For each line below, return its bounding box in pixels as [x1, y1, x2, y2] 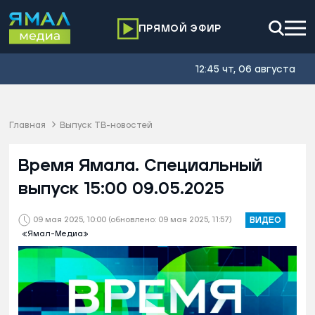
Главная [9, 121, 46, 130]
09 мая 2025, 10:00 [33, 216, 106, 224]
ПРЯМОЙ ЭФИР [138, 24, 222, 34]
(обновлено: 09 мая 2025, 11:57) [108, 216, 231, 224]
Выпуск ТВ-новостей [60, 121, 153, 130]
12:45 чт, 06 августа [195, 65, 295, 75]
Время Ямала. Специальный [18, 157, 262, 174]
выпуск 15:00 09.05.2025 [18, 181, 224, 198]
